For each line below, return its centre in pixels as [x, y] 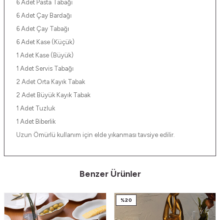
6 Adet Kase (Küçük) [45, 42]
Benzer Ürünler [110, 174]
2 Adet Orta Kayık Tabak [51, 82]
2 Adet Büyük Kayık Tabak [54, 95]
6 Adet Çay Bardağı [44, 15]
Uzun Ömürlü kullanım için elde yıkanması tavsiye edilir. [96, 135]
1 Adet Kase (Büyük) [45, 55]
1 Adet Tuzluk [36, 108]
